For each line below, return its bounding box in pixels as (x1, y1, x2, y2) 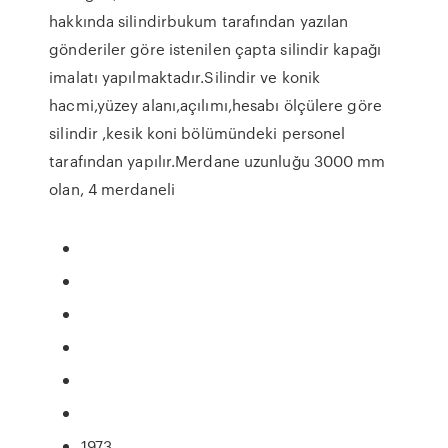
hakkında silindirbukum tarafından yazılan (49, 10, 349, 32)
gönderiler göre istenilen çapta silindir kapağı (49, 38, 381, 60)
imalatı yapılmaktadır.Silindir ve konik (49, 66, 321, 88)
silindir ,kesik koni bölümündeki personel (49, 122, 346, 144)
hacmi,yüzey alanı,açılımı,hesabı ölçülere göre (49, 94, 382, 116)
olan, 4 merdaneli (49, 178, 175, 200)
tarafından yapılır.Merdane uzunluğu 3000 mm (49, 150, 386, 172)
